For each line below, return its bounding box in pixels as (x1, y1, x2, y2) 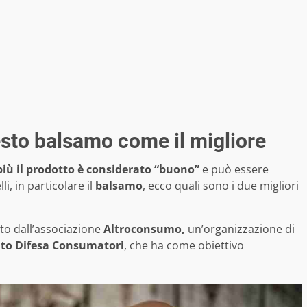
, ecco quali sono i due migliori (143, 177, 299, 193)
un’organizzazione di (188, 221, 295, 236)
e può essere (199, 161, 269, 177)
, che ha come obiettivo (124, 237, 244, 253)
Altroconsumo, (103, 221, 188, 236)
